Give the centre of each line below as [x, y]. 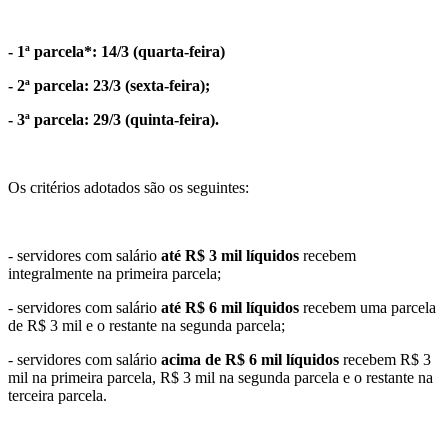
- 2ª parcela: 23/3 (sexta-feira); [109, 85]
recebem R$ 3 [385, 359]
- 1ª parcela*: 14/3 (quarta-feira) [116, 51]
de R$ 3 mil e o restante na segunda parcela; [146, 325]
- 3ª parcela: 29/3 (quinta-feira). [113, 119]
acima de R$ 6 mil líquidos [250, 359]
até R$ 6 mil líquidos [230, 307]
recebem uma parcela [367, 307]
